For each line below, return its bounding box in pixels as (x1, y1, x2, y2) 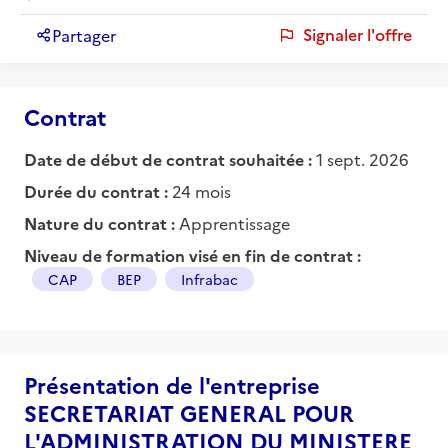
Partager (52, 23, 116, 46)
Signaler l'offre (303, 22, 412, 47)
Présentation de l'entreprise (24, 368, 320, 400)
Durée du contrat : (24, 179, 172, 202)
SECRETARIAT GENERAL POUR (24, 396, 354, 428)
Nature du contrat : (24, 211, 179, 234)
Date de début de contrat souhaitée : (24, 147, 312, 170)
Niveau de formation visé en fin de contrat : (24, 243, 361, 266)
